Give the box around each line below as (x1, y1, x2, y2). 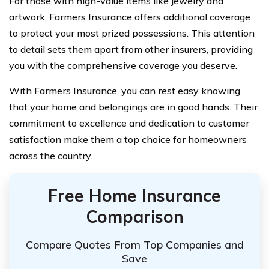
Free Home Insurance (48, 184, 221, 206)
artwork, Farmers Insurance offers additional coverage (9, 10, 250, 23)
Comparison (85, 205, 184, 227)
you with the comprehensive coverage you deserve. (9, 59, 237, 71)
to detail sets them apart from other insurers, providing (9, 43, 253, 55)
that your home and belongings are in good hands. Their (9, 100, 258, 113)
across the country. (9, 149, 92, 162)
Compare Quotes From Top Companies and (25, 237, 244, 252)
